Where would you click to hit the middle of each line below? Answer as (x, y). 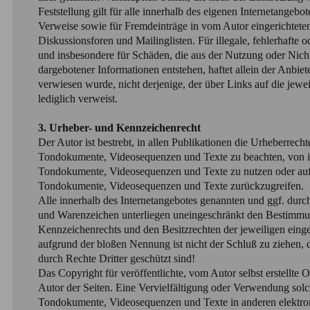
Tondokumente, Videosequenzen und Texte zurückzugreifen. (172, 186)
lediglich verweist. (79, 99)
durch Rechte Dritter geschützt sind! (118, 259)
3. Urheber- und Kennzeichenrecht (119, 128)
